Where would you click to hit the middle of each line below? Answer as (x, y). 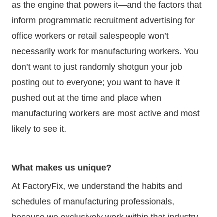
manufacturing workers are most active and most (106, 113)
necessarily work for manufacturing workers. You (105, 51)
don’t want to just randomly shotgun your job (97, 67)
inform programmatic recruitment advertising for (103, 20)
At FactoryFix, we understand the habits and (97, 186)
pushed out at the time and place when (86, 98)
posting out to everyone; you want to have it (96, 82)
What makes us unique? (62, 167)
